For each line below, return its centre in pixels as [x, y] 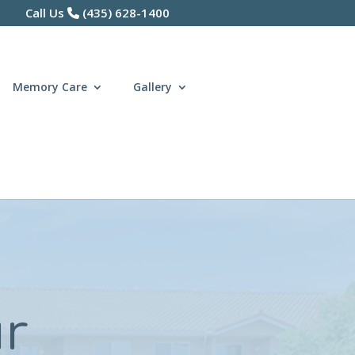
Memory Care [50, 87]
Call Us [46, 13]
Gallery [153, 87]
